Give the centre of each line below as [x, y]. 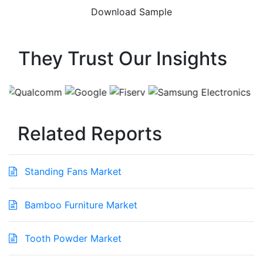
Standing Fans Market [72, 172]
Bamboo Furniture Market [80, 205]
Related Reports [90, 134]
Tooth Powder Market [72, 239]
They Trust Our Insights [123, 59]
